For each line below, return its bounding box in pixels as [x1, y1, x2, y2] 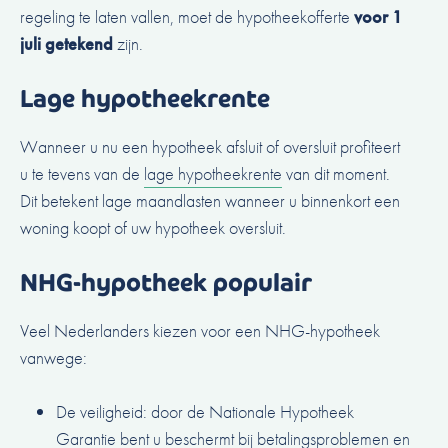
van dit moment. [282, 162, 390, 186]
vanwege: [20, 346, 87, 370]
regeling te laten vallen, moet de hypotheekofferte [20, 5, 354, 29]
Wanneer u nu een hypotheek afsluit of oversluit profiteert [20, 135, 400, 159]
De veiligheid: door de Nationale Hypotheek [56, 400, 354, 424]
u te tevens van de [20, 162, 144, 186]
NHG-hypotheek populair [20, 267, 312, 299]
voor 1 [354, 5, 402, 29]
